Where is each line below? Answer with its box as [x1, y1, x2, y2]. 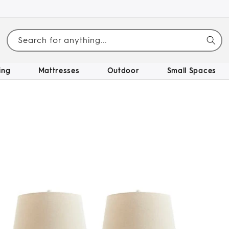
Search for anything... [17, 35, 107, 45]
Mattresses [38, 66, 80, 75]
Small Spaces [167, 66, 216, 75]
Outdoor [107, 66, 140, 75]
